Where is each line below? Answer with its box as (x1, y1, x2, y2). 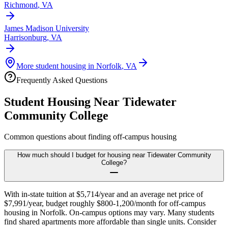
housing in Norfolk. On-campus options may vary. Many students (4, 208, 214, 217)
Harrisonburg (4, 33, 47, 42)
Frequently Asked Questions (16, 75, 107, 84)
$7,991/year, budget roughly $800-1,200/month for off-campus (4, 199, 206, 208)
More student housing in (16, 61, 96, 70)
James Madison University (4, 23, 89, 33)
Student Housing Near (4, 95, 123, 108)
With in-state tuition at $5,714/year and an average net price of (4, 190, 203, 199)
